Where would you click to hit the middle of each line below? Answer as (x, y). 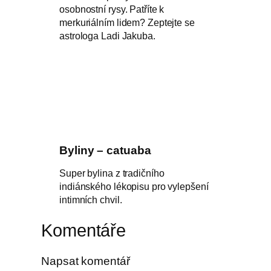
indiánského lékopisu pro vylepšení (134, 186)
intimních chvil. (91, 199)
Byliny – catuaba (105, 151)
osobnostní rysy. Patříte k (112, 9)
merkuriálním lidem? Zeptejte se (127, 22)
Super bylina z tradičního (112, 173)
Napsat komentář (86, 261)
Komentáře (84, 230)
